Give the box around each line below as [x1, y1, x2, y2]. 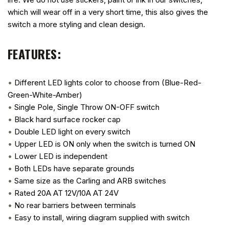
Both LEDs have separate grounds [14, 163, 134, 173]
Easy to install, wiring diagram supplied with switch [14, 212, 190, 222]
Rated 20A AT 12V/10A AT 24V [14, 188, 119, 198]
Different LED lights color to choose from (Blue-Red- [14, 77, 201, 87]
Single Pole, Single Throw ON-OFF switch [14, 102, 159, 112]
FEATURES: [8, 44, 61, 63]
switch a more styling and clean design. [8, 19, 145, 29]
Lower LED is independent [14, 151, 107, 161]
